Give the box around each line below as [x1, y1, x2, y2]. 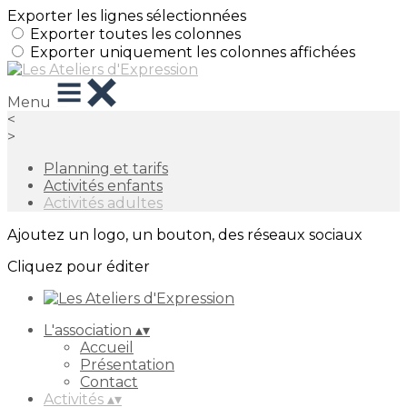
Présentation [80, 356, 174, 373]
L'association [44, 322, 135, 339]
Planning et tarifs [44, 160, 168, 177]
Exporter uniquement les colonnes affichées [30, 44, 355, 61]
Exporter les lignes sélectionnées [7, 7, 246, 25]
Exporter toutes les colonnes [30, 25, 241, 43]
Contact [80, 373, 138, 391]
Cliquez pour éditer [7, 258, 150, 275]
